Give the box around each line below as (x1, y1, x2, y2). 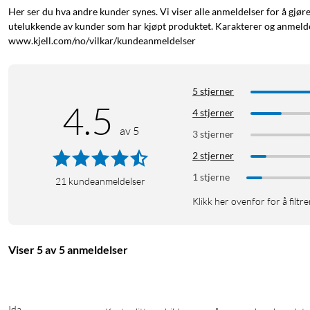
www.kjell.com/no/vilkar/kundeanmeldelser (8, 35, 196, 47)
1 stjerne (192, 171, 230, 183)
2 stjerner (192, 149, 235, 162)
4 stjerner (192, 107, 235, 119)
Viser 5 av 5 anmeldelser (8, 243, 128, 257)
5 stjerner (192, 85, 235, 98)
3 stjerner (192, 128, 235, 140)
